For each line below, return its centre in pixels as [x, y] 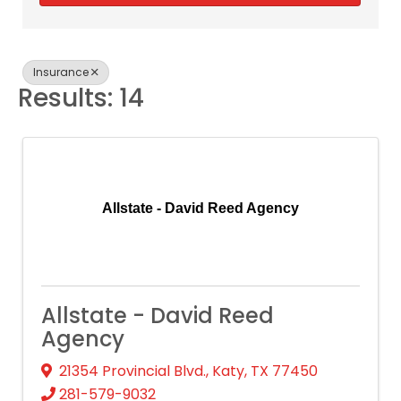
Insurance [61, 72]
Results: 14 [81, 98]
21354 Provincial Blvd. [132, 371]
